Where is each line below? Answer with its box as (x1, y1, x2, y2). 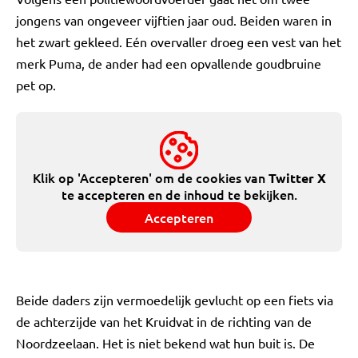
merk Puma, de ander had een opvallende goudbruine (16, 55, 321, 71)
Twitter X (268, 169, 326, 186)
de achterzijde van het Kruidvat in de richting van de (16, 313, 312, 329)
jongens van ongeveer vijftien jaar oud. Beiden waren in (16, 12, 332, 28)
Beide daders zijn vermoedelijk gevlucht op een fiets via (16, 292, 333, 308)
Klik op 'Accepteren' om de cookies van (32, 169, 268, 186)
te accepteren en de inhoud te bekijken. (61, 185, 297, 203)
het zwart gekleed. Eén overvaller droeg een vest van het (16, 34, 341, 50)
